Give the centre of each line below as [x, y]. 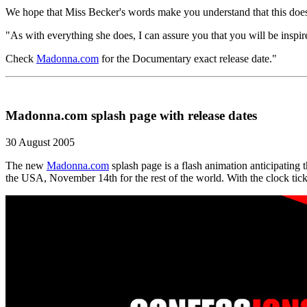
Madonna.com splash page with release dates [131, 115]
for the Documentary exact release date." [188, 59]
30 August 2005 [40, 142]
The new [26, 165]
